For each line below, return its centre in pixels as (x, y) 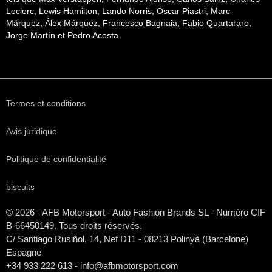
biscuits (20, 187)
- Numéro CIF (237, 212)
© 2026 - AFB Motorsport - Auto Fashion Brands (102, 212)
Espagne (24, 252)
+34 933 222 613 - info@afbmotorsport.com (92, 265)
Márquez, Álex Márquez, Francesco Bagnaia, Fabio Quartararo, (129, 23)
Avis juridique (32, 131)
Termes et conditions (46, 103)
